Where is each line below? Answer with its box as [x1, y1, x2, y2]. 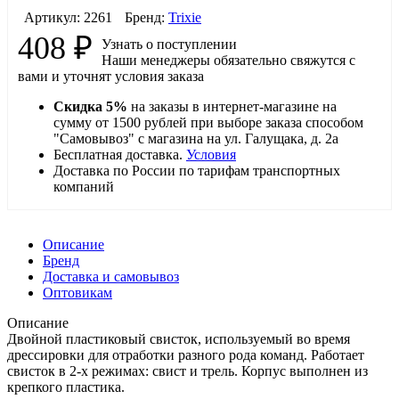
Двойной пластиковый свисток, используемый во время [7, 331, 350, 346]
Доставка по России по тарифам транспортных [53, 163, 340, 178]
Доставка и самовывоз [43, 269, 179, 284]
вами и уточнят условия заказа [18, 69, 204, 84]
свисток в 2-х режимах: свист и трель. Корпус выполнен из [7, 363, 368, 379]
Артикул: [24, 10, 80, 25]
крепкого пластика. [7, 379, 125, 395]
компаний [53, 179, 114, 194]
